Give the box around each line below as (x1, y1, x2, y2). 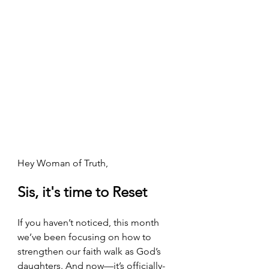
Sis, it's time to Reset (17, 183, 147, 201)
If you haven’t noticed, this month (17, 216, 162, 228)
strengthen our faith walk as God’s (17, 245, 163, 257)
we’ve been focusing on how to (17, 231, 154, 243)
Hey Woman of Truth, (17, 157, 108, 169)
